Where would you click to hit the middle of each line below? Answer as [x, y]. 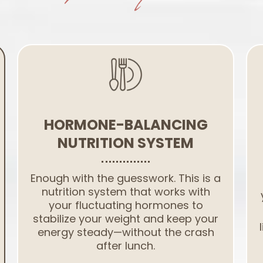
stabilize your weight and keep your [126, 219]
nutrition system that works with [126, 192]
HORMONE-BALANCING [126, 125]
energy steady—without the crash [126, 232]
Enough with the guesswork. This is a [126, 178]
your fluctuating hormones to [126, 205]
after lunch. [126, 246]
